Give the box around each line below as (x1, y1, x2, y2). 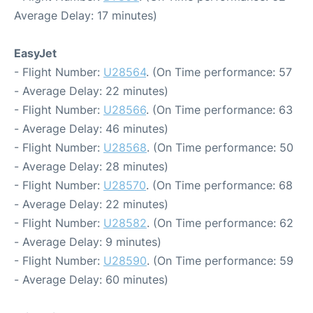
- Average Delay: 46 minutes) (14, 122, 168, 136)
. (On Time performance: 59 (147, 254, 293, 268)
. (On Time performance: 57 (146, 65, 292, 79)
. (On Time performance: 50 (147, 140, 293, 154)
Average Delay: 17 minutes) (14, 8, 157, 22)
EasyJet (14, 46, 57, 60)
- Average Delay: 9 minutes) (14, 235, 161, 249)
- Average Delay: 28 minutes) (14, 159, 168, 173)
